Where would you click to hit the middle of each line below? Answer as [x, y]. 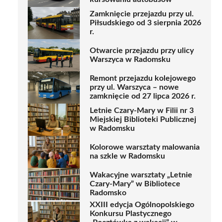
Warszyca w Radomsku [130, 60]
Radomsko [108, 193]
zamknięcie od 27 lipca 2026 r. [143, 96]
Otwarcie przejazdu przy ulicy [142, 51]
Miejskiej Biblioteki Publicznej [143, 120]
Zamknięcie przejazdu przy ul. [142, 14]
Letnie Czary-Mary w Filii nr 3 [142, 111]
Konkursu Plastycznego [131, 213]
